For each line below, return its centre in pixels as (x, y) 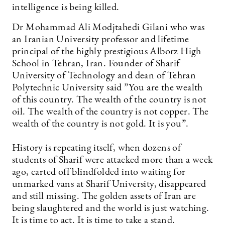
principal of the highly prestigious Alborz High (107, 52)
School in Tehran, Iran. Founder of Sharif (96, 64)
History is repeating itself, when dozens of (97, 148)
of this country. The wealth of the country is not (109, 100)
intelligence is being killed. (66, 8)
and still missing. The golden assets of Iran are (104, 196)
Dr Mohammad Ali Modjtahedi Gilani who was (108, 28)
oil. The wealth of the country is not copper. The (110, 112)
